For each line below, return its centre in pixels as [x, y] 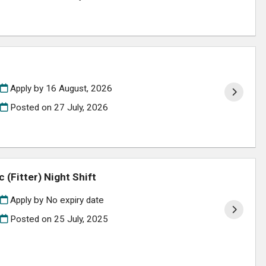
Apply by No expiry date [56, 200]
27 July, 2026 [81, 107]
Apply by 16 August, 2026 [60, 89]
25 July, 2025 [81, 219]
